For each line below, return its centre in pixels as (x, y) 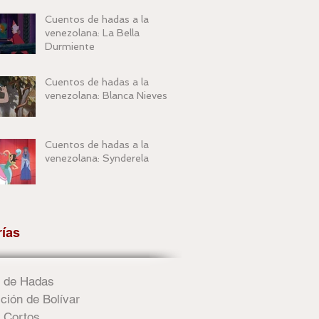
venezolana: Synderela (97, 158)
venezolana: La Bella (92, 33)
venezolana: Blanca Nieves (106, 95)
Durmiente (70, 46)
